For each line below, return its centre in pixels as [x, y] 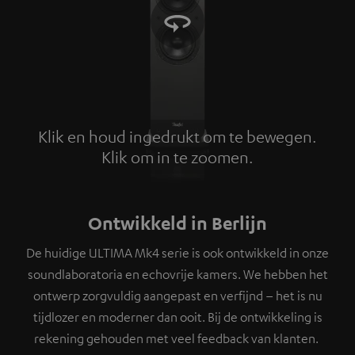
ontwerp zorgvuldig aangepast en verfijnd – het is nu [177, 296]
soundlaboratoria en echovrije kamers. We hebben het [177, 275]
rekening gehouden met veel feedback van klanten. [177, 339]
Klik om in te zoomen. [177, 157]
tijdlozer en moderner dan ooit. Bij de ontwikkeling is [177, 317]
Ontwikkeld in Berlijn [177, 223]
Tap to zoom [177, 157]
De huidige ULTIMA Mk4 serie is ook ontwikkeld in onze [177, 253]
